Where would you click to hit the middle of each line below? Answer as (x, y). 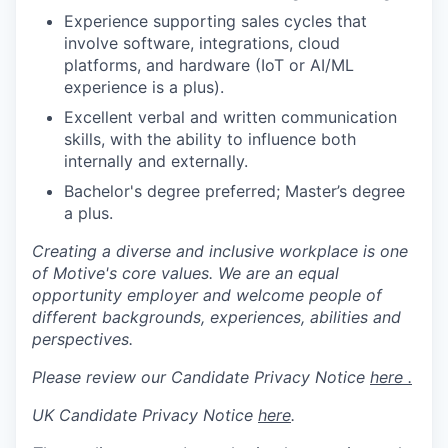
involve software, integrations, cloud (202, 43)
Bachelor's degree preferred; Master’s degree (234, 191)
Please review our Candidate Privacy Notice (201, 377)
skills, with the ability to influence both (210, 139)
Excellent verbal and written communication (230, 117)
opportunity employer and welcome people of (207, 295)
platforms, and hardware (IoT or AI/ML (209, 65)
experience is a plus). (144, 87)
